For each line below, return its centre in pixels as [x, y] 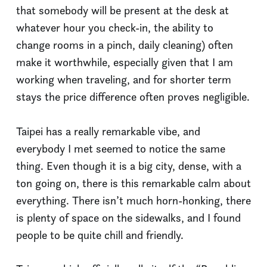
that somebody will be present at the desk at [122, 11]
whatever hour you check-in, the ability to [115, 28]
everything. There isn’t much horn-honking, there [133, 200]
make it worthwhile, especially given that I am [125, 63]
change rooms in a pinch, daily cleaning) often [125, 45]
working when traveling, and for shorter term [124, 80]
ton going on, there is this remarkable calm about [133, 183]
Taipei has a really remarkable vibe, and [108, 131]
